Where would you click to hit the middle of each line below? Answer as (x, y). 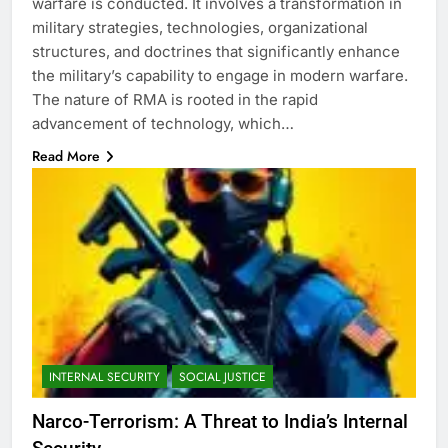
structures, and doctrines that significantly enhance (216, 51)
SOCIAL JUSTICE (222, 377)
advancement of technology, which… (163, 123)
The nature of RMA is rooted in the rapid (175, 99)
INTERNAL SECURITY (104, 377)
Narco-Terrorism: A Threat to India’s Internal (220, 422)
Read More (66, 155)
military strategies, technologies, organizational (200, 27)
